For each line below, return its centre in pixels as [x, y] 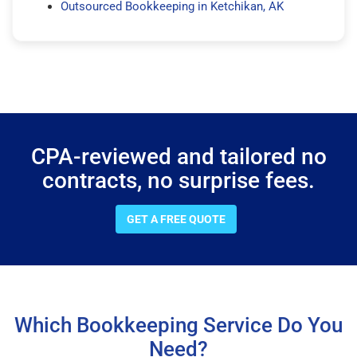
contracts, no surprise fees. [178, 180]
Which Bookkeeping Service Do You [178, 325]
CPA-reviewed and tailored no [178, 156]
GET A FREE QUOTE [176, 219]
